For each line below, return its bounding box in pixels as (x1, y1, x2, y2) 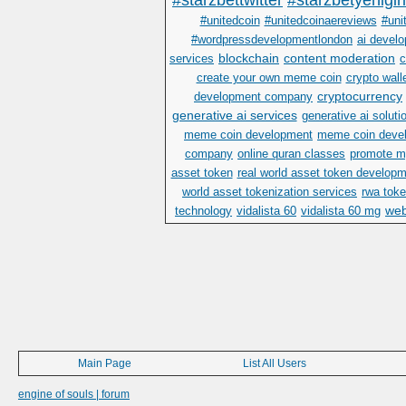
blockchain (218, 51, 279, 65)
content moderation (284, 51, 395, 65)
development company (194, 91, 313, 103)
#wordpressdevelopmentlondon (191, 34, 353, 46)
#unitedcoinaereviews (264, 14, 377, 27)
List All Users (243, 357, 306, 370)
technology (175, 205, 232, 217)
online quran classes (237, 148, 345, 160)
